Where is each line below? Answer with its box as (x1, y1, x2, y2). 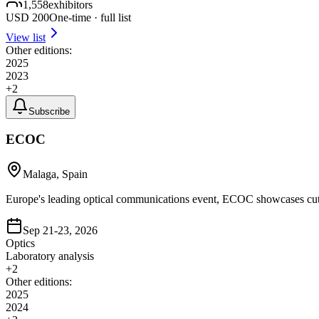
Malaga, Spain (23, 168, 88, 181)
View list (6, 31, 46, 43)
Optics (6, 237, 35, 250)
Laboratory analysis (6, 250, 94, 263)
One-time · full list (49, 11, 131, 23)
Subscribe (28, 105, 70, 117)
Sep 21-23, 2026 (23, 224, 98, 237)
